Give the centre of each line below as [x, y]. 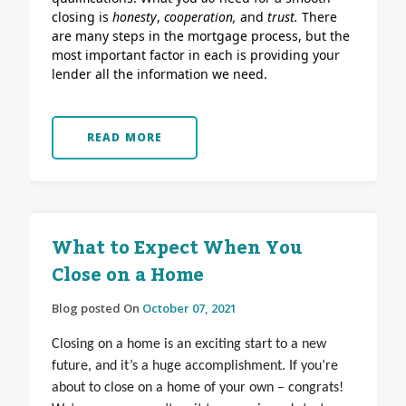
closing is [82, 17]
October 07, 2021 [189, 309]
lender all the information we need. [159, 74]
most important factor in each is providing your [195, 55]
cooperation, [202, 17]
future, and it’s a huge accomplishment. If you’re [194, 367]
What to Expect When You [177, 249]
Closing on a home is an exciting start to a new [188, 345]
